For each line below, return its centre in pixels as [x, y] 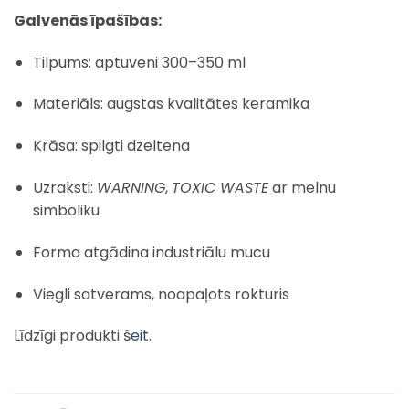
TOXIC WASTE [220, 188]
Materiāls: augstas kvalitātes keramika [171, 104]
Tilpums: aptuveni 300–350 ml [139, 62]
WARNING [131, 188]
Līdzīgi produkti [68, 336]
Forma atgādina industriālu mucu [151, 252]
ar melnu [302, 188]
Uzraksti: [64, 188]
